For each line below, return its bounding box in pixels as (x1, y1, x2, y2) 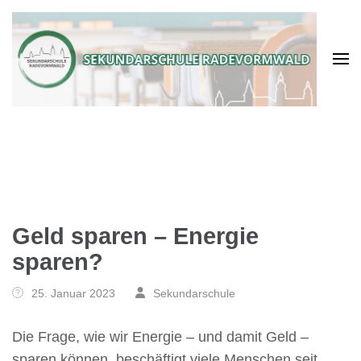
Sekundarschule (153, 286, 236, 300)
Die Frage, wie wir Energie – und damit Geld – (12, 328, 309, 345)
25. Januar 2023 (31, 286, 115, 300)
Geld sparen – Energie (12, 222, 259, 249)
